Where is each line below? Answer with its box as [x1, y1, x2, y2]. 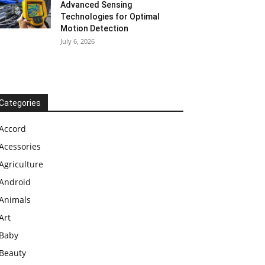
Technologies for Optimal [60, 12, 160, 21]
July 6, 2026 [60, 37, 95, 46]
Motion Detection [60, 24, 128, 33]
